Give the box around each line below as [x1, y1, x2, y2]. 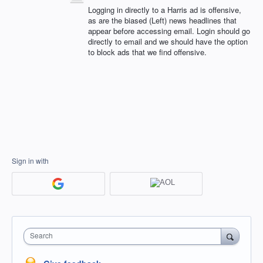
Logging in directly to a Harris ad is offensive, [88, 4, 241, 15]
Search [30, 230, 53, 240]
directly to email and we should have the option [88, 36, 248, 47]
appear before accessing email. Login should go [88, 25, 250, 36]
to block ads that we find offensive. [88, 46, 207, 58]
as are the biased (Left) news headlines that [88, 15, 237, 26]
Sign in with [12, 156, 49, 166]
